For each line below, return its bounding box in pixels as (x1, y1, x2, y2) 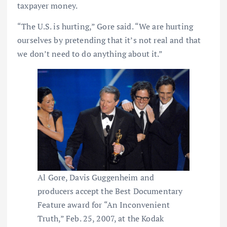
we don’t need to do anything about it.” (17, 48, 163, 59)
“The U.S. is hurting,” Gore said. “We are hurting (17, 20, 193, 32)
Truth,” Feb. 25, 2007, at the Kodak (37, 212, 164, 224)
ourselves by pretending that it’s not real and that (17, 34, 201, 46)
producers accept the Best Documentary (37, 185, 183, 197)
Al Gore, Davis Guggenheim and (37, 171, 155, 183)
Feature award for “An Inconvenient (37, 199, 170, 210)
